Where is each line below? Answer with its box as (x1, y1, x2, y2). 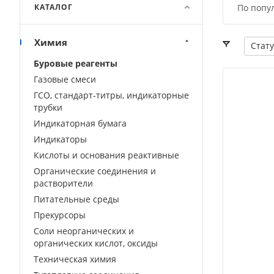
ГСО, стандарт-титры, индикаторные (34, 89, 189, 101)
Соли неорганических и (34, 224, 134, 237)
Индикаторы (34, 133, 87, 145)
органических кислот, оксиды (34, 237, 158, 249)
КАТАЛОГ (34, 1, 73, 12)
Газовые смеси (34, 73, 96, 85)
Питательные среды (34, 193, 119, 205)
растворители (34, 177, 93, 189)
